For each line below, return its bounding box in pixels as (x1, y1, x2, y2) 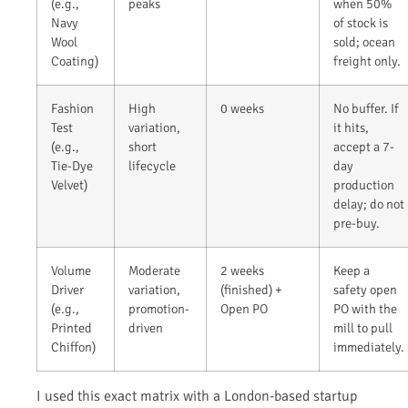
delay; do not (333, 196, 404, 213)
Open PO (220, 301, 268, 318)
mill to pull (333, 320, 393, 337)
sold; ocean (333, 34, 395, 51)
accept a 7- (333, 138, 394, 156)
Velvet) (51, 177, 87, 194)
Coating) (51, 53, 98, 70)
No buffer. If (333, 100, 399, 117)
